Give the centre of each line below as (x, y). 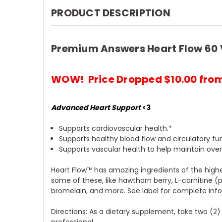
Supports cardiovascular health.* (116, 129)
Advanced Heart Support (96, 108)
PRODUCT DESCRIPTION (111, 13)
